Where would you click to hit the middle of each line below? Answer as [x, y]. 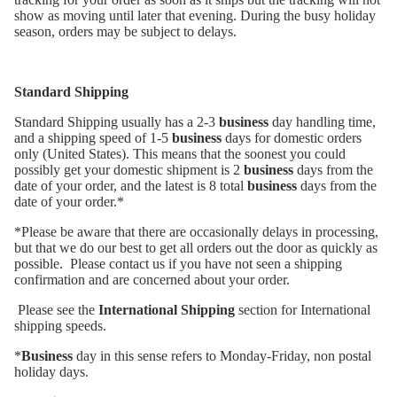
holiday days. [53, 372]
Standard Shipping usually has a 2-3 [117, 122]
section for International [303, 310]
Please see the [56, 310]
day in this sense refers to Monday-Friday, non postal [222, 356]
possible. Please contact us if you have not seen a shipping [178, 264]
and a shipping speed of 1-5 [93, 138]
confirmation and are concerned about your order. [154, 280]
